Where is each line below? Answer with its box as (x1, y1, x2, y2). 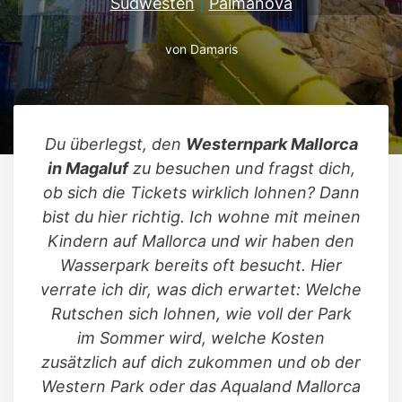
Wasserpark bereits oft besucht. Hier (60, 256, 342, 275)
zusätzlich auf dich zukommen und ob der (41, 353, 361, 371)
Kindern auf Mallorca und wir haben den (48, 232, 354, 250)
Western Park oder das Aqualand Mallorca (41, 377, 361, 396)
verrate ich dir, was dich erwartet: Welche (40, 280, 362, 299)
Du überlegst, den (44, 135, 186, 153)
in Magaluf (47, 159, 128, 178)
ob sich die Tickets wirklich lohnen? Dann (42, 183, 360, 202)
